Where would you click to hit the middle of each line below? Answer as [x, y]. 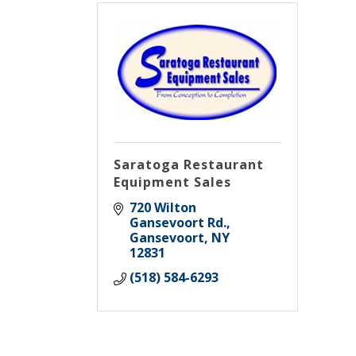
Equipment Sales [172, 182]
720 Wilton [163, 207]
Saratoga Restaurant [189, 164]
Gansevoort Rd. [178, 222]
